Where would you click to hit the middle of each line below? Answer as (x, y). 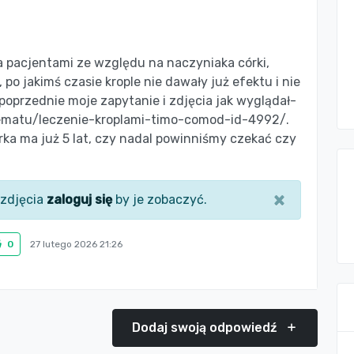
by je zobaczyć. (160, 200)
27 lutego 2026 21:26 (76, 244)
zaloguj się (79, 200)
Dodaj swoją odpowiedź (206, 328)
